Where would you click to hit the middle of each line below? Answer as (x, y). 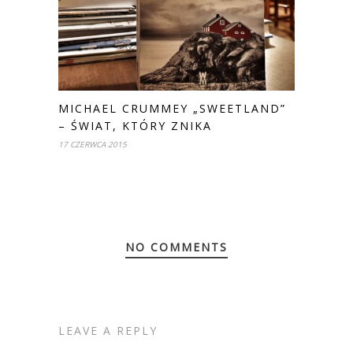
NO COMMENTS (176, 247)
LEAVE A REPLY (108, 331)
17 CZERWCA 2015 (93, 145)
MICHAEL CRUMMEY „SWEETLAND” (172, 109)
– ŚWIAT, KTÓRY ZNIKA (135, 126)
